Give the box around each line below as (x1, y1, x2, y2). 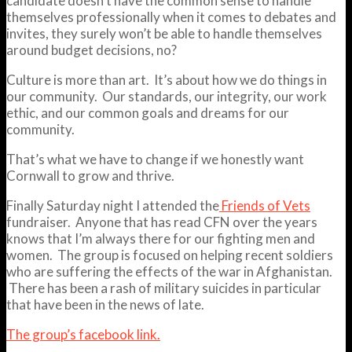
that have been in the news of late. (6, 295, 204, 313)
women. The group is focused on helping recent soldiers (6, 246, 333, 263)
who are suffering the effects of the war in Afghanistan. (6, 262, 332, 280)
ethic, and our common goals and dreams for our (6, 104, 289, 121)
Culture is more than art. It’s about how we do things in (6, 71, 327, 88)
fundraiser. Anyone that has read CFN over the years (6, 213, 317, 230)
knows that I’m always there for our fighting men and (6, 229, 315, 247)
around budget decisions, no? (6, 41, 177, 58)
